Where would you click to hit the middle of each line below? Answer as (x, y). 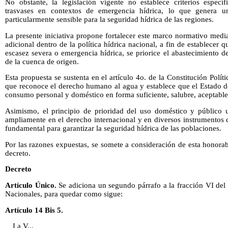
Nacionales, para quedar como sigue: (64, 194)
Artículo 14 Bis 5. (34, 210)
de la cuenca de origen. (42, 61)
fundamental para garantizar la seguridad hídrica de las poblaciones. (113, 128)
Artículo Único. (31, 185)
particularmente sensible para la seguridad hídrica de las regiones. (109, 19)
